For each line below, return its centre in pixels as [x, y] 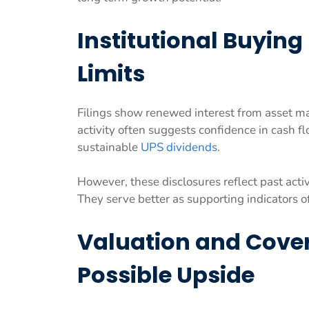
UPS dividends [179, 147]
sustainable [109, 147]
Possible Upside [166, 275]
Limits [111, 73]
